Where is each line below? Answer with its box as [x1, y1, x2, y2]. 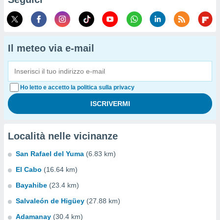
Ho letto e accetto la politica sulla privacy [20, 84, 135, 91]
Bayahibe [16, 181, 47, 189]
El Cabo [16, 165, 42, 173]
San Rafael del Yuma [16, 150, 84, 158]
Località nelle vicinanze [8, 131, 118, 141]
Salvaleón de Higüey [16, 197, 84, 205]
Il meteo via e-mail [8, 43, 94, 54]
